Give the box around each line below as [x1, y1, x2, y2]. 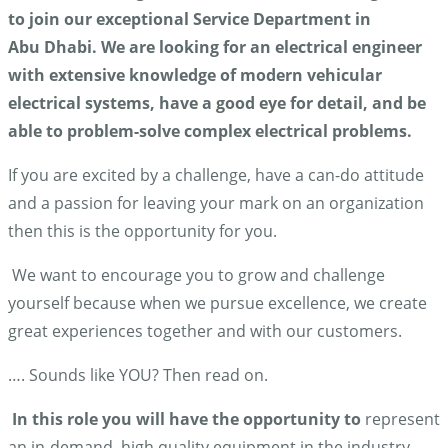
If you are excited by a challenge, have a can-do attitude [8, 164, 424, 187]
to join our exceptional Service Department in [8, 8, 371, 31]
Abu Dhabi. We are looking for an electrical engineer [8, 36, 422, 59]
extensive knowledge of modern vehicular [49, 64, 382, 87]
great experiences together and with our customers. [8, 320, 402, 343]
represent [365, 408, 440, 431]
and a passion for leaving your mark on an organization [8, 192, 424, 215]
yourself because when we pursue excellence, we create [8, 292, 427, 315]
